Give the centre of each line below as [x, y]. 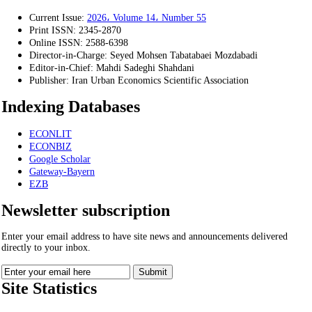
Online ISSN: [56, 43]
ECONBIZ [50, 147]
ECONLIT [50, 134]
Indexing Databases [71, 107]
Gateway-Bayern [62, 172]
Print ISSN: [53, 31]
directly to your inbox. [46, 248]
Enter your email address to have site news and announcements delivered [145, 237]
